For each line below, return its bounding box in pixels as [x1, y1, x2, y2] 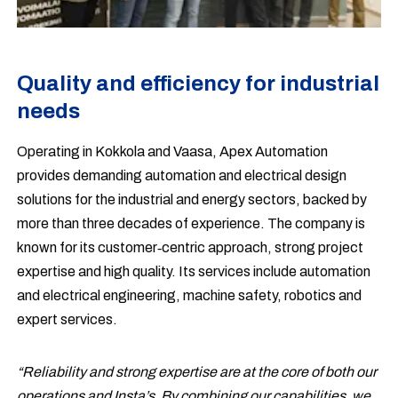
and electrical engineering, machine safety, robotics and [17, 287, 362, 303]
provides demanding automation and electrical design [17, 167, 347, 183]
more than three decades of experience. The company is [17, 215, 366, 231]
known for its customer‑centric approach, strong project [17, 239, 364, 255]
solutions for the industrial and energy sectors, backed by [17, 191, 368, 207]
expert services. [17, 311, 118, 327]
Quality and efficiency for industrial [17, 71, 380, 95]
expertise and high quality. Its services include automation [17, 263, 371, 279]
